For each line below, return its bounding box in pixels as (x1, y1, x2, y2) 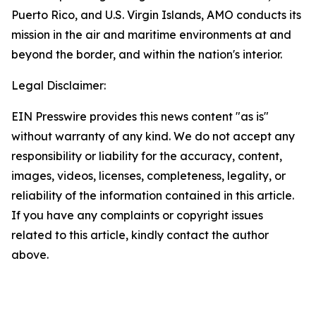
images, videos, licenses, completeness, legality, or (11, 169, 286, 183)
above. (11, 248, 49, 262)
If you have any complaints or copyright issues (11, 208, 263, 222)
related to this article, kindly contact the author (11, 228, 269, 242)
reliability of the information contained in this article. (11, 188, 294, 202)
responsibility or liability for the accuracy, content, (11, 149, 282, 163)
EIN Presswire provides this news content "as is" (11, 109, 269, 123)
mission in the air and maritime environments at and (11, 28, 291, 42)
